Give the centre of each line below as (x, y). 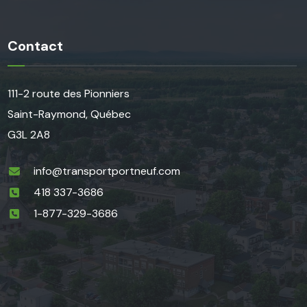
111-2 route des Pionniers (69, 94)
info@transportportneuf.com (107, 171)
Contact (35, 46)
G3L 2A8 (29, 135)
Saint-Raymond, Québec (69, 114)
